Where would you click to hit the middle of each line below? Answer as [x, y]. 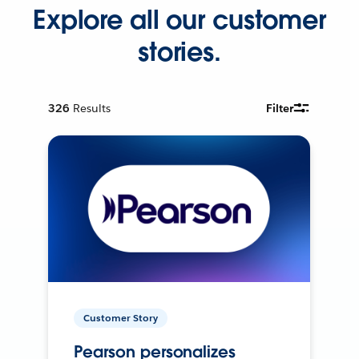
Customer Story [121, 318]
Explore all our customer [179, 19]
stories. [179, 51]
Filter [280, 108]
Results [92, 108]
